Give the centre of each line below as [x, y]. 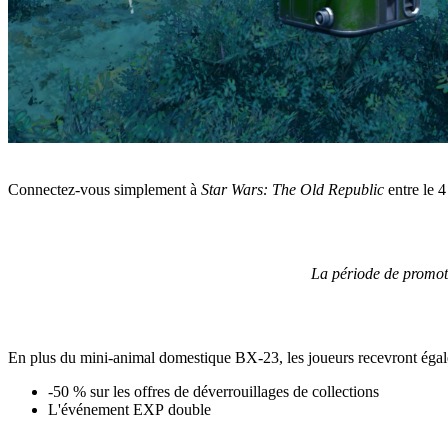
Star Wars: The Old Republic [292, 190]
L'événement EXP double [129, 410]
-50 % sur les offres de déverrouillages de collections [213, 392]
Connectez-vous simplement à [104, 190]
